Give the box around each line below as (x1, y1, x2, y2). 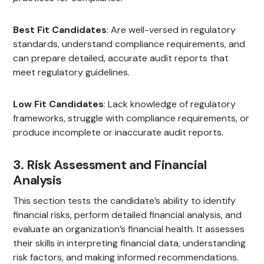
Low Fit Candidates (13, 98, 104, 111)
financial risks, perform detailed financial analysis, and (13, 209, 242, 222)
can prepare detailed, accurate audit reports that (13, 52, 229, 65)
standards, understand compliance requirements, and (13, 38, 246, 51)
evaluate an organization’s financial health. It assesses (13, 223, 245, 236)
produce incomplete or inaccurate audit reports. (13, 126, 224, 139)
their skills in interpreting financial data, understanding (13, 237, 246, 250)
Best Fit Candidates (13, 24, 107, 37)
